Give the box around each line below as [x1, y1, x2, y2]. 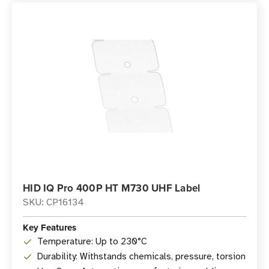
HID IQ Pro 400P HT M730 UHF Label [23, 181, 201, 195]
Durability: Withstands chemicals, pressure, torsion [37, 251, 246, 262]
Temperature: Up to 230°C [37, 236, 147, 247]
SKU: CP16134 [23, 196, 84, 208]
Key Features [23, 221, 76, 234]
